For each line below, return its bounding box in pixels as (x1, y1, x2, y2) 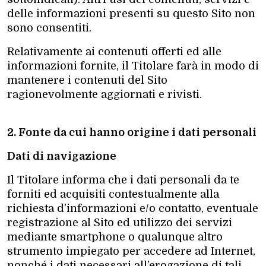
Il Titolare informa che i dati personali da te (7, 173, 239, 186)
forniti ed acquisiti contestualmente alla (7, 188, 219, 200)
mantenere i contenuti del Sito (7, 74, 167, 86)
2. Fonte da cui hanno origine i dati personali (7, 126, 256, 138)
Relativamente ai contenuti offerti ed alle (7, 45, 221, 58)
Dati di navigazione (7, 150, 116, 162)
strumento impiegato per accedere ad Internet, (7, 245, 255, 257)
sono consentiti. (7, 21, 91, 34)
